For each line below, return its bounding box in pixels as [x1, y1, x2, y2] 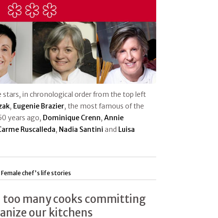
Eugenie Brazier [13, 102, 64, 111]
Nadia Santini [59, 125, 103, 134]
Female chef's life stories [1, 169, 72, 177]
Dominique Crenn [43, 113, 101, 123]
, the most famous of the [64, 102, 144, 111]
